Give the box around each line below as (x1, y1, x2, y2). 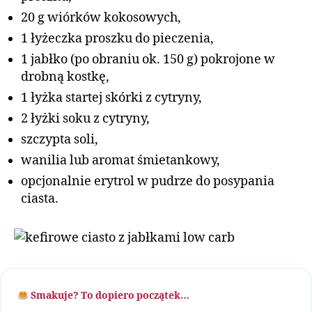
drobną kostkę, (21, 69, 109, 86)
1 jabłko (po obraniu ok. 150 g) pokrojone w (21, 52, 275, 68)
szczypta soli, (21, 132, 98, 148)
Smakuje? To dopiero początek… (28, 290, 189, 302)
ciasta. (21, 191, 58, 208)
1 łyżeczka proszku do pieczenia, (21, 31, 214, 47)
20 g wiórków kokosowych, (21, 10, 181, 26)
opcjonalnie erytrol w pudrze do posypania (21, 173, 274, 190)
